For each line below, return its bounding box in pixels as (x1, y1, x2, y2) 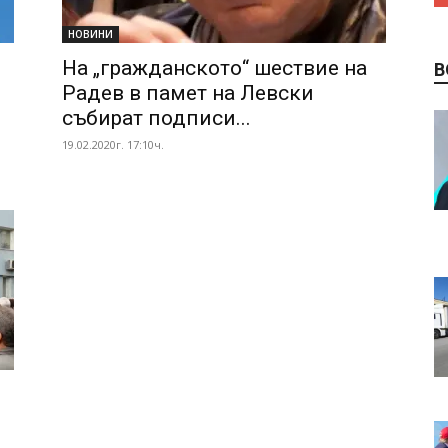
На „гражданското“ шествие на (62, 56, 367, 80)
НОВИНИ (68, 27, 113, 41)
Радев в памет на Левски (62, 81, 314, 105)
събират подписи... (62, 106, 251, 130)
